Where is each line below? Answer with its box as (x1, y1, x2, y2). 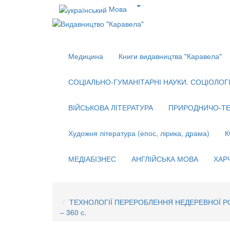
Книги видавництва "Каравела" (119, 51, 222, 62)
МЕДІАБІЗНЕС (68, 154, 116, 164)
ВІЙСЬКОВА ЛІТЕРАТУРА (68, 102, 153, 113)
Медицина (68, 51, 103, 62)
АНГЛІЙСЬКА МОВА (131, 154, 198, 164)
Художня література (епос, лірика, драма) (68, 128, 209, 139)
